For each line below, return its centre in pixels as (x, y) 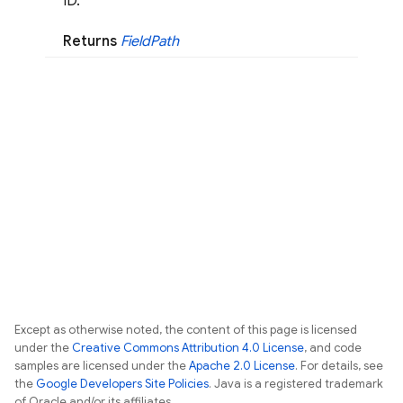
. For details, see (339, 366)
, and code (333, 348)
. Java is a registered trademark (296, 384)
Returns (92, 42)
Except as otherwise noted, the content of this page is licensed (186, 330)
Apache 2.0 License (242, 366)
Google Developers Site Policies (122, 384)
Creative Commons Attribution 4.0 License (188, 348)
